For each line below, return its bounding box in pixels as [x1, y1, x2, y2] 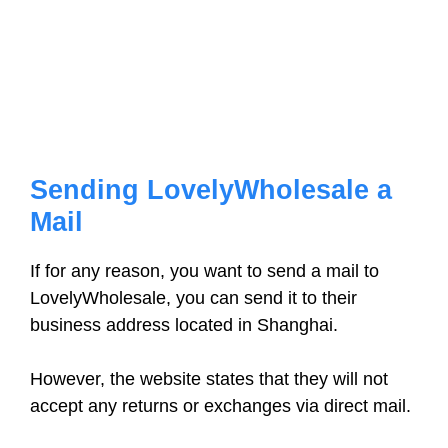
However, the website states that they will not [30, 369, 388, 389]
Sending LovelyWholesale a [30, 175, 392, 205]
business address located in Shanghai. [30, 315, 338, 335]
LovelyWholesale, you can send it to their [30, 288, 357, 308]
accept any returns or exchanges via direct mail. [30, 396, 411, 416]
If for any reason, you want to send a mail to [30, 261, 379, 281]
